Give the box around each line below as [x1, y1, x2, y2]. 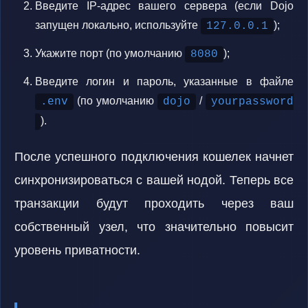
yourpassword [211, 96, 294, 108]
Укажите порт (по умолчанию [35, 47, 185, 59]
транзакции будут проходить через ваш [14, 197, 294, 210]
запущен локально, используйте [35, 19, 201, 31]
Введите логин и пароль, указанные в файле [35, 76, 294, 87]
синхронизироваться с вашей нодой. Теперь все [14, 173, 294, 187]
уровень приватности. [14, 243, 140, 257]
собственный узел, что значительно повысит [14, 220, 294, 234]
